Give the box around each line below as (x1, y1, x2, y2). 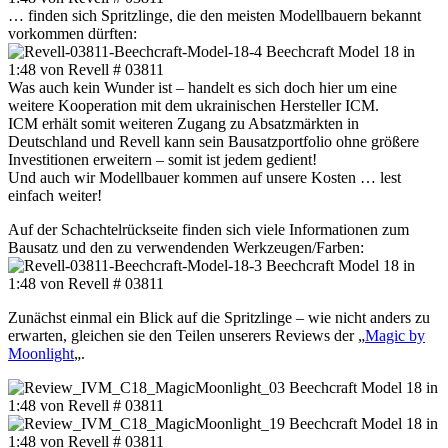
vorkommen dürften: (8, 25, 137, 43)
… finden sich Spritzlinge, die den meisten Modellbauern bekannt (8, 7, 421, 25)
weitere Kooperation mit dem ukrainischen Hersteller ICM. (8, 97, 379, 115)
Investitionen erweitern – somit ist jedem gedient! (8, 151, 317, 169)
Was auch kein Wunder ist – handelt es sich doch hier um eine (8, 79, 397, 97)
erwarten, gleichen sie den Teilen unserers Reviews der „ (8, 327, 365, 345)
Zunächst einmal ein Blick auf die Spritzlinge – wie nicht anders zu (8, 309, 430, 327)
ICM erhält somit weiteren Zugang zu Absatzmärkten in (8, 115, 359, 133)
